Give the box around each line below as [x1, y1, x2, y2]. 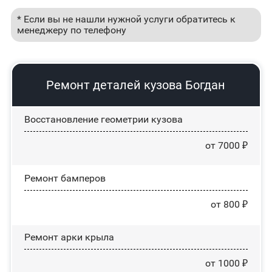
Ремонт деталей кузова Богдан [46, 77, 226, 92]
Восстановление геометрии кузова [24, 113, 183, 125]
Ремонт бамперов [24, 172, 106, 184]
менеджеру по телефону [16, 24, 126, 36]
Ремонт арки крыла [24, 231, 114, 243]
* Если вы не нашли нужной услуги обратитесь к [16, 13, 236, 25]
